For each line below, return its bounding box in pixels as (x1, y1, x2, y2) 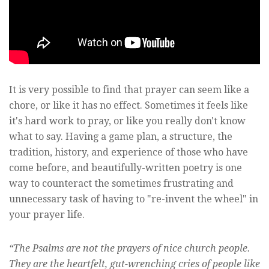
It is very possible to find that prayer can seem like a (9, 84, 249, 96)
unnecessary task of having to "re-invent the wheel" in (9, 193, 258, 205)
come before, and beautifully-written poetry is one (9, 162, 242, 174)
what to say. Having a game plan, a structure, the (9, 131, 232, 143)
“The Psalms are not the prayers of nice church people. (9, 243, 250, 255)
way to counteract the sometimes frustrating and (9, 178, 234, 190)
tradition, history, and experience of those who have (9, 147, 248, 159)
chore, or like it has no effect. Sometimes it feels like (9, 100, 248, 112)
